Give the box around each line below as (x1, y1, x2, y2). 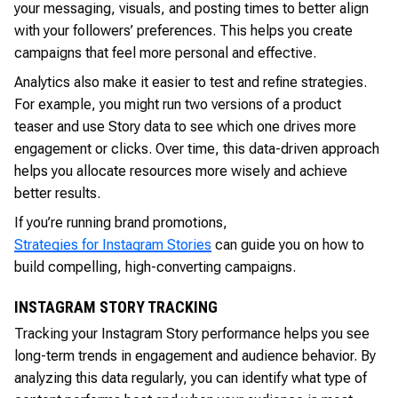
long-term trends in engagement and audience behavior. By (14, 346, 376, 364)
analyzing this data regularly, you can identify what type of (14, 369, 367, 386)
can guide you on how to (211, 235, 364, 253)
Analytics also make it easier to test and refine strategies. (14, 73, 367, 91)
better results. (14, 184, 100, 202)
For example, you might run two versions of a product (14, 95, 341, 113)
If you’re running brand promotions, (14, 213, 227, 231)
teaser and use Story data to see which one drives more (14, 117, 356, 135)
